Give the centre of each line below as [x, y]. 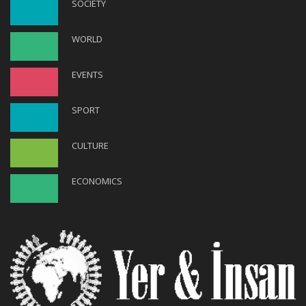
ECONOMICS [97, 181]
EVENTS [87, 74]
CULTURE [90, 145]
